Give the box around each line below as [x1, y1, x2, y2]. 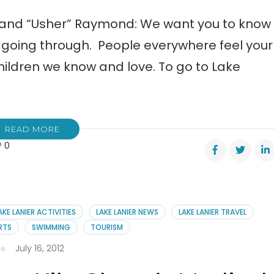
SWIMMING [32, 222, 71, 233]
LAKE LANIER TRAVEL [179, 207, 247, 218]
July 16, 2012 [15, 242, 64, 255]
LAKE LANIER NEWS [96, 207, 159, 218]
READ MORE [4, 124, 60, 135]
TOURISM [91, 222, 124, 233]
